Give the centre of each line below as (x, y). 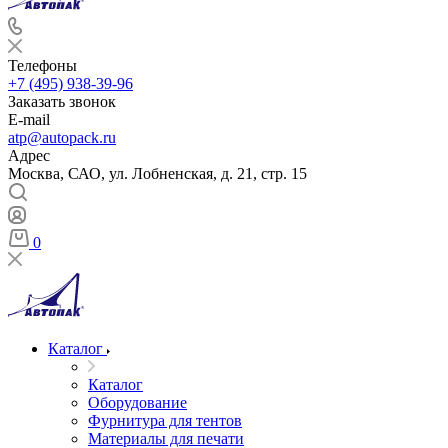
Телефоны (42, 65)
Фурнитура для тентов (165, 420)
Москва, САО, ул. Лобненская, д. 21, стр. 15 (157, 173)
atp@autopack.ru (62, 137)
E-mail (29, 119)
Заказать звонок (62, 101)
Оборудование (137, 402)
